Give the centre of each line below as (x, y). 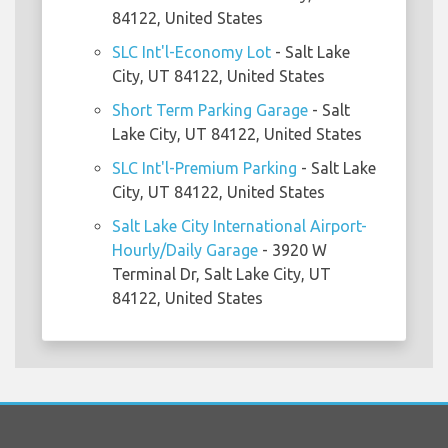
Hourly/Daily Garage (185, 250)
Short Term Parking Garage (210, 110)
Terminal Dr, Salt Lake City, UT (221, 274)
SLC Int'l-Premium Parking (204, 168)
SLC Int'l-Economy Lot (191, 52)
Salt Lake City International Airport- (239, 226)
